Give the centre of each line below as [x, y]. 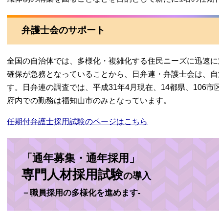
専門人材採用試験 [72, 175]
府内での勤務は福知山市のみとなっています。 [89, 100]
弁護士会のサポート [63, 30]
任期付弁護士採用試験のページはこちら [77, 121]
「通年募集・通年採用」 [81, 158]
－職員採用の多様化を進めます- [81, 193]
